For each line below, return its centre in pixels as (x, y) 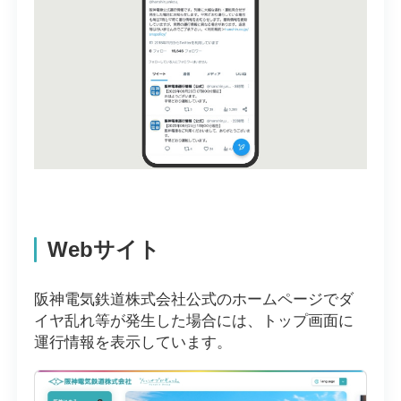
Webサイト (103, 249)
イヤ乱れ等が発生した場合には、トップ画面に (193, 320)
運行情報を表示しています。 (132, 342)
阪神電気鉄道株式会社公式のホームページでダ (193, 299)
